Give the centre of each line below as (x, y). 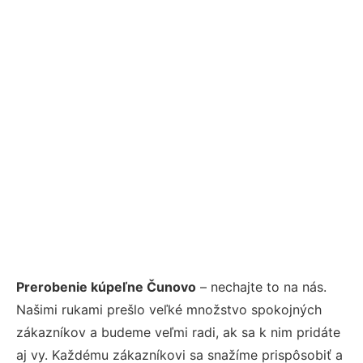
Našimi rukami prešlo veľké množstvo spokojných (169, 309)
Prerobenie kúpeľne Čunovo (106, 286)
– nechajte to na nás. (261, 286)
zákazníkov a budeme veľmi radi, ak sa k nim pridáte (178, 332)
